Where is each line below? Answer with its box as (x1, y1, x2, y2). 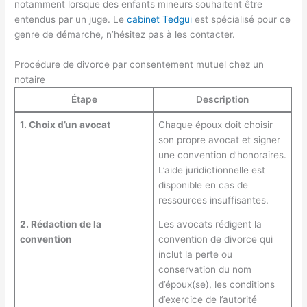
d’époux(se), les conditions (158, 278, 275, 290)
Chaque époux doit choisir (158, 119, 273, 130)
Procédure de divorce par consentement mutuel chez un (14, 58, 265, 70)
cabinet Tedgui (127, 14, 193, 25)
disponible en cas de (158, 179, 248, 191)
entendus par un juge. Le (14, 14, 127, 25)
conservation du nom (158, 263, 251, 275)
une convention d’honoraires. (158, 149, 286, 160)
